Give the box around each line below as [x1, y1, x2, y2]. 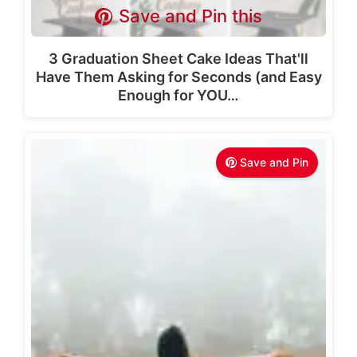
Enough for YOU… [118, 87, 239, 104]
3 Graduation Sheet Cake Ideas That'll [49, 50, 308, 67]
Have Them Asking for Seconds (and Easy [35, 69, 322, 85]
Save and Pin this [119, 6, 263, 26]
